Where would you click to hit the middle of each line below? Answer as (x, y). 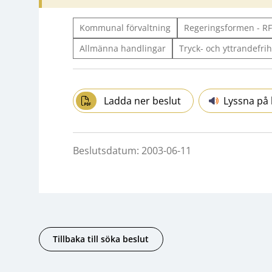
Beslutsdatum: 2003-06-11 (132, 150)
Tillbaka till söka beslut (101, 239)
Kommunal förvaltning (125, 27)
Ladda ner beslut (143, 100)
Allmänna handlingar (123, 48)
